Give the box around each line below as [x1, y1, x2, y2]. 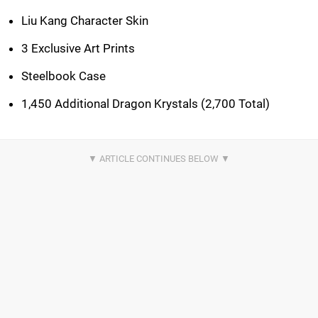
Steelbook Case [21, 69, 106, 84]
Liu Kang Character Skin [21, 13, 148, 28]
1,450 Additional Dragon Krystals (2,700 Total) [21, 97, 270, 111]
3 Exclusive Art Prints [21, 41, 135, 56]
